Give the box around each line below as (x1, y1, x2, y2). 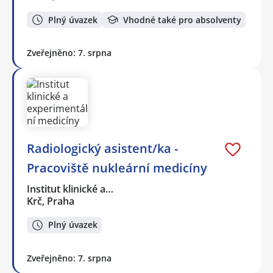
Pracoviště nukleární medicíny (27, 160, 207, 177)
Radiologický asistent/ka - (27, 140, 178, 157)
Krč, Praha (27, 194, 74, 208)
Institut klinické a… (27, 182, 115, 196)
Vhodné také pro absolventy (123, 13, 241, 26)
